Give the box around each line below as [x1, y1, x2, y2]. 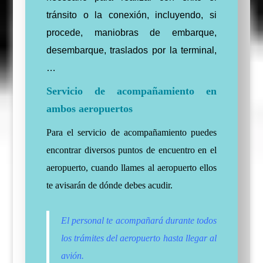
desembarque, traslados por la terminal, [46, 45, 217, 56]
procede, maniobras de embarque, [46, 28, 217, 38]
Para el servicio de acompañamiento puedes [46, 127, 217, 138]
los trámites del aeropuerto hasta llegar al [60, 233, 217, 244]
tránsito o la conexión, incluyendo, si [46, 10, 217, 21]
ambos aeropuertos [46, 103, 133, 115]
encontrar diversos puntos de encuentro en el [46, 145, 217, 156]
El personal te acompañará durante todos [60, 215, 217, 226]
